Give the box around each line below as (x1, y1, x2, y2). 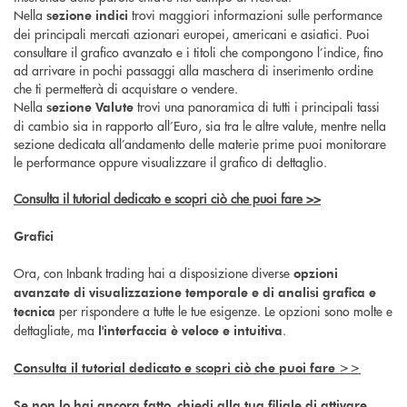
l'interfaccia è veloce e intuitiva (98, 321, 283, 339)
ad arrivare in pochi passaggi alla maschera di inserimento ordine (14, 60, 373, 79)
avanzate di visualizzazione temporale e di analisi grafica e (14, 283, 376, 301)
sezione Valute (46, 97, 134, 115)
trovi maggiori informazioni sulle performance (128, 5, 382, 24)
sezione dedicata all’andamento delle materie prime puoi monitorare (14, 134, 386, 153)
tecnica (14, 302, 55, 320)
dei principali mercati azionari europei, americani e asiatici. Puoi (14, 24, 370, 43)
